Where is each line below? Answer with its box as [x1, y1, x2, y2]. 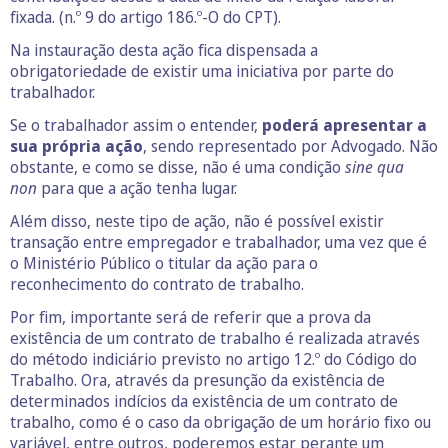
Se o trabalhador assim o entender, [10, 113, 262, 136]
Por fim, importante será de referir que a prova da [10, 305, 371, 328]
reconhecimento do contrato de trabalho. [10, 272, 304, 295]
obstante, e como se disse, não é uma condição [10, 155, 345, 178]
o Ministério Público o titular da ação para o [10, 251, 318, 274]
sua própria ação [10, 134, 143, 157]
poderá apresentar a [262, 113, 427, 136]
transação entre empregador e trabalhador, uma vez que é [10, 230, 427, 253]
